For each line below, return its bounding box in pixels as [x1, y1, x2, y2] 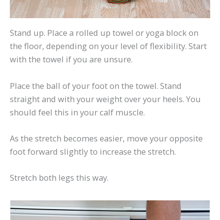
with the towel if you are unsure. [10, 54, 133, 65]
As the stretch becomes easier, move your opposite [10, 132, 203, 144]
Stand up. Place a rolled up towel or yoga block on [10, 27, 198, 39]
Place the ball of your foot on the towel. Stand [10, 80, 182, 91]
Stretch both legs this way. [10, 172, 109, 184]
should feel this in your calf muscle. [10, 106, 145, 118]
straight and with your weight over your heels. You [10, 93, 201, 105]
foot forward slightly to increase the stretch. [10, 145, 176, 157]
